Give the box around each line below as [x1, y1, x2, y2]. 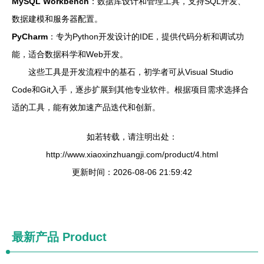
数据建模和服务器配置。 [12, 14, 103, 24]
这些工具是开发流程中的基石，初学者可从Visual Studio [28, 67, 233, 77]
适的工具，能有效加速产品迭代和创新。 [12, 103, 160, 112]
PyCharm [12, 32, 48, 41]
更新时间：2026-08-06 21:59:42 [72, 167, 192, 177]
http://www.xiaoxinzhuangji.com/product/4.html [46, 150, 218, 159]
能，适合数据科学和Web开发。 [12, 49, 128, 59]
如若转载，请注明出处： [87, 132, 177, 141]
